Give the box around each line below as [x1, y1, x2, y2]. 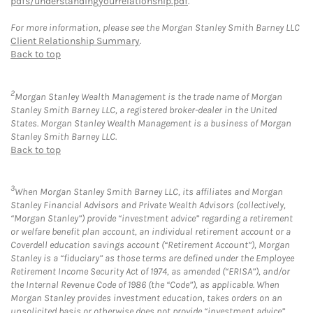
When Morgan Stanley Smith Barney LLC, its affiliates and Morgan [15, 186, 283, 198]
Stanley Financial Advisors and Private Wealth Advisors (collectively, [10, 199, 286, 212]
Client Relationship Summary [10, 35, 140, 48]
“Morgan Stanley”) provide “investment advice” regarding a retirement [10, 212, 293, 225]
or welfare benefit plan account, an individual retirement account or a [10, 226, 291, 238]
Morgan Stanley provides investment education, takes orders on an [10, 292, 282, 305]
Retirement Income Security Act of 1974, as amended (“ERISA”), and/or [10, 265, 290, 278]
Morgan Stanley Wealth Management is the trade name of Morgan [15, 90, 282, 103]
